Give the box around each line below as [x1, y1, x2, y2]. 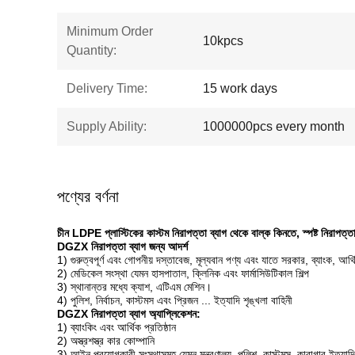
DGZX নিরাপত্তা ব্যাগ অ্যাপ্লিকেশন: [57, 307, 200, 320]
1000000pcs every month [203, 120, 345, 133]
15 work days [203, 82, 277, 95]
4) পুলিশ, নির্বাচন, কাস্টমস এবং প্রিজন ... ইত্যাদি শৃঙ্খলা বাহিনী [57, 294, 292, 307]
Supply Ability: [67, 120, 147, 133]
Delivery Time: [67, 82, 147, 95]
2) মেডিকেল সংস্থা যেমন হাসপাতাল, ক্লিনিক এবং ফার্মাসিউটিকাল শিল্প [57, 267, 309, 280]
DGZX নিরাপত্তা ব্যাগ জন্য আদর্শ [57, 240, 188, 253]
